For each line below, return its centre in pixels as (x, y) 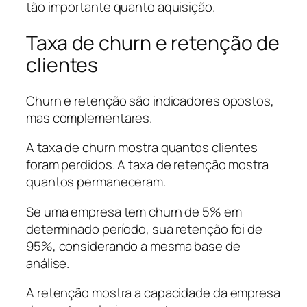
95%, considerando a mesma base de (133, 246)
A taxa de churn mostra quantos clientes (142, 148)
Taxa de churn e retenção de (153, 43)
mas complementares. (89, 118)
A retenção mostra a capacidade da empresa (153, 293)
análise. (48, 263)
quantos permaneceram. (96, 182)
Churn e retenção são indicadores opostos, (150, 100)
